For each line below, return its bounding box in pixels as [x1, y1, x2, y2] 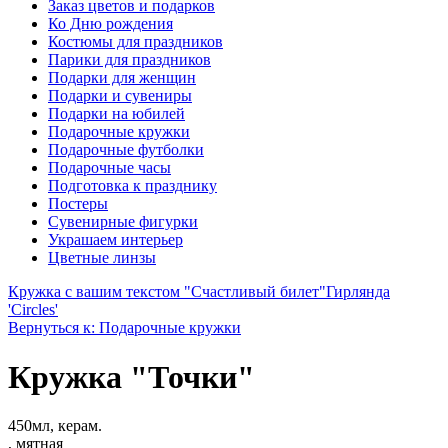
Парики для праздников [48, 51, 211, 69]
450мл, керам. [8, 417, 102, 435]
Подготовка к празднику [48, 177, 217, 195]
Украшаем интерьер [48, 231, 183, 249]
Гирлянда [326, 283, 390, 301]
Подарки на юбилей [48, 105, 185, 123]
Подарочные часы [48, 159, 171, 177]
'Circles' [8, 301, 58, 319]
